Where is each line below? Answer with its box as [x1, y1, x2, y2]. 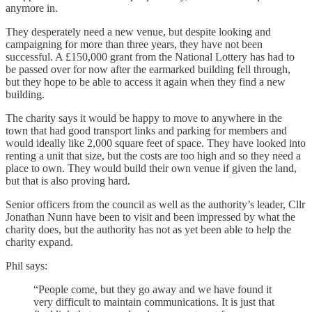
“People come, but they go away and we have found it [33, 283, 272, 295]
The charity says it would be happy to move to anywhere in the [6, 111, 282, 124]
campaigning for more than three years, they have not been [6, 38, 263, 50]
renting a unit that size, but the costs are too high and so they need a [6, 149, 301, 162]
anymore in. [6, 1, 58, 14]
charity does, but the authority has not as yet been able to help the [6, 223, 291, 235]
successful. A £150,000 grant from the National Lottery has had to [6, 50, 295, 63]
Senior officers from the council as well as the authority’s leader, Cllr [6, 198, 305, 210]
